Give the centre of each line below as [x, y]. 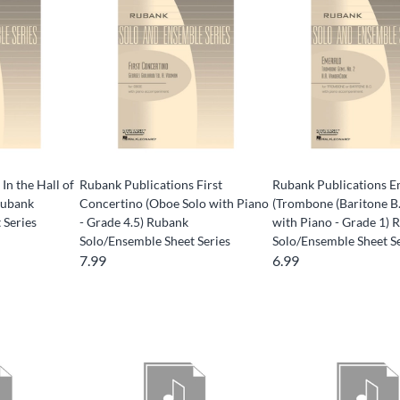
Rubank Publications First [150, 184]
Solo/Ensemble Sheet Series [154, 240]
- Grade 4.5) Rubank [133, 221]
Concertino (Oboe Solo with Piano [174, 203]
